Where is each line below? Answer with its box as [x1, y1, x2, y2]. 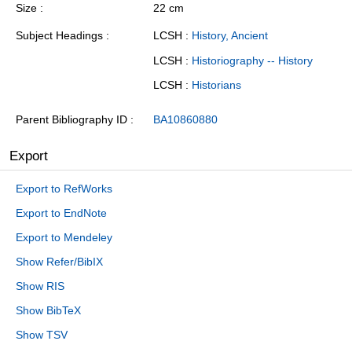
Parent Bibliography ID [16, 113, 127, 126]
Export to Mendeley [16, 231, 112, 244]
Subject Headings [16, 29, 103, 42]
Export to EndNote [16, 207, 107, 220]
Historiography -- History [192, 53, 313, 67]
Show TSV [16, 328, 68, 342]
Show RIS [16, 280, 64, 293]
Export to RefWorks [16, 182, 112, 196]
